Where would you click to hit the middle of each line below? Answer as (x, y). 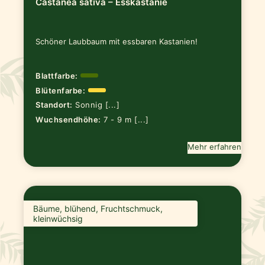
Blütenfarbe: (61, 90)
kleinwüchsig (58, 218)
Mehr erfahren (214, 147)
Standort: (54, 105)
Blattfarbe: (57, 75)
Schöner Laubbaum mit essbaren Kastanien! (117, 42)
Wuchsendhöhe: (68, 120)
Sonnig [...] (98, 105)
